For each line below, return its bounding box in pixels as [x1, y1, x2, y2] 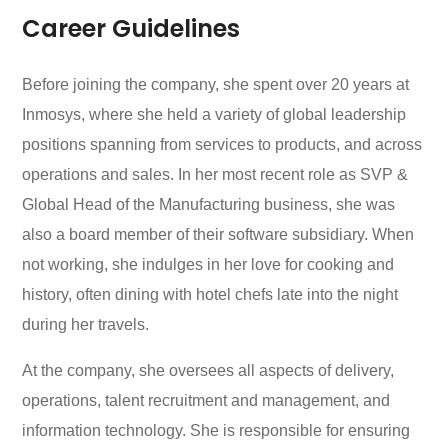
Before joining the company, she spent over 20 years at [22, 76, 410, 94]
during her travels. [22, 316, 150, 334]
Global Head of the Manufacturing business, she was [22, 196, 396, 214]
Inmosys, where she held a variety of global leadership [22, 106, 407, 124]
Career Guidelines [22, 12, 241, 46]
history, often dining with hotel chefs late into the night [22, 286, 399, 304]
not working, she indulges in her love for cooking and [22, 256, 395, 274]
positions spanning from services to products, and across [22, 136, 423, 154]
